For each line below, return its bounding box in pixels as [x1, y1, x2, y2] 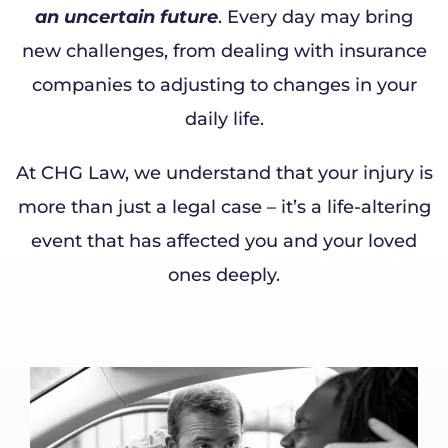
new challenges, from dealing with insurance [21, 40, 427, 63]
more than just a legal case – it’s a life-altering [17, 196, 431, 219]
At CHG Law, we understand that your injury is [15, 162, 433, 185]
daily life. [184, 108, 264, 131]
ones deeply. [168, 264, 280, 287]
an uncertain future [35, 6, 218, 29]
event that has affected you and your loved [31, 230, 417, 253]
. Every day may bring [218, 6, 413, 29]
